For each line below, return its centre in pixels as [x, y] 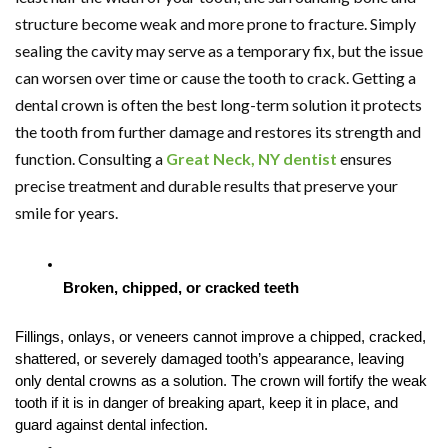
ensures [364, 158]
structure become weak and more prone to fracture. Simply [215, 23]
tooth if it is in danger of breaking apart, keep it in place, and [206, 402]
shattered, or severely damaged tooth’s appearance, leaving [209, 358]
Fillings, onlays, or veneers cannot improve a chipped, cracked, [220, 336]
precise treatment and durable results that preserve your [206, 185]
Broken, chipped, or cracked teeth [181, 287]
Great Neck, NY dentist [251, 158]
